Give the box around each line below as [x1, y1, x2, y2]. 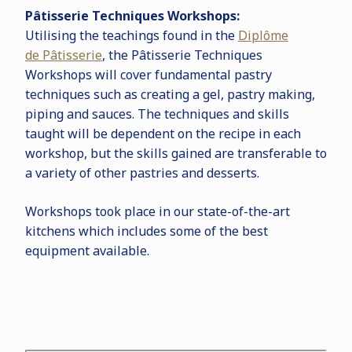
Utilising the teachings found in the [24, 27, 238, 44]
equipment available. [24, 242, 149, 259]
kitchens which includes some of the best [24, 222, 268, 240]
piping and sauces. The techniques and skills [24, 105, 289, 123]
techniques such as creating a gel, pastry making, [24, 86, 315, 103]
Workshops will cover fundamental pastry [24, 66, 272, 83]
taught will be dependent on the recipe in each [24, 125, 301, 142]
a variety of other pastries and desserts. [24, 164, 259, 181]
